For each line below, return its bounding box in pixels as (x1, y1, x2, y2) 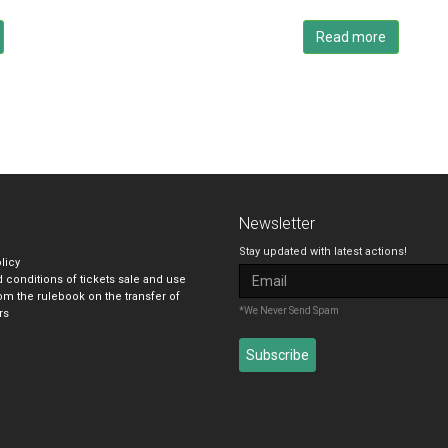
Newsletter (238, 213, 315, 233)
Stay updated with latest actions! (238, 244, 407, 258)
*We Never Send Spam (238, 304, 339, 316)
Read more (316, 28, 386, 45)
